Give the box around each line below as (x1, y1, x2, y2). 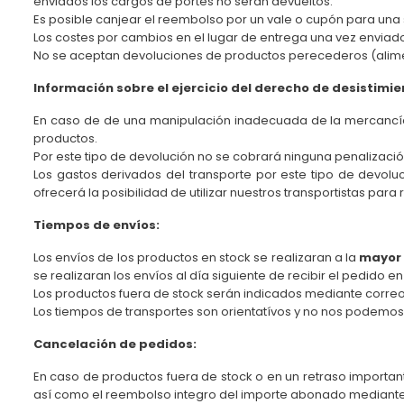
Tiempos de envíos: (33, 216, 160, 234)
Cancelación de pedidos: (33, 335, 197, 353)
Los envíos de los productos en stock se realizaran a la (33, 249, 360, 267)
